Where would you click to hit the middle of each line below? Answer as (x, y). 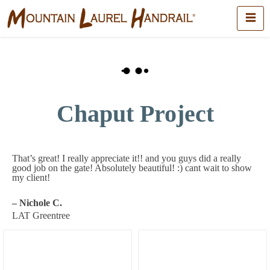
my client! (31, 177)
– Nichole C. (37, 203)
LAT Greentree (41, 215)
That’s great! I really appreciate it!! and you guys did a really (127, 158)
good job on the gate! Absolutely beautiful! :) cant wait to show (132, 168)
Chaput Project (135, 114)
